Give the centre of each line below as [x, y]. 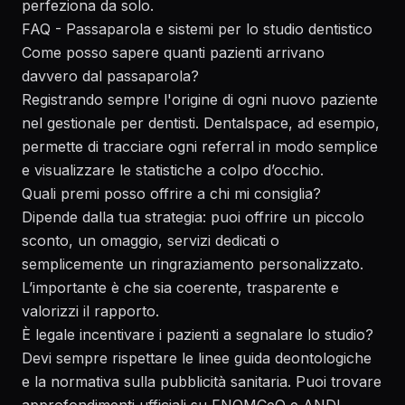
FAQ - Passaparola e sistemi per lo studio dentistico [197, 29]
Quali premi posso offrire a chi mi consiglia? [171, 193]
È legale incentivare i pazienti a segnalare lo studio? [198, 334]
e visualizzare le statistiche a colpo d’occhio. [173, 170]
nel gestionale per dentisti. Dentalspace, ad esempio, [201, 123]
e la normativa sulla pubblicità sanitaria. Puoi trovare [202, 381]
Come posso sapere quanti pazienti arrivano [173, 52]
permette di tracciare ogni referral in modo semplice [200, 146]
